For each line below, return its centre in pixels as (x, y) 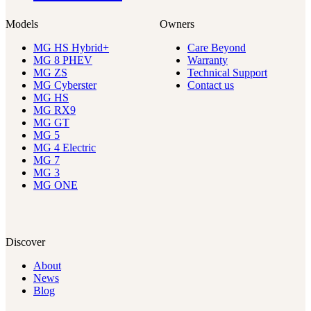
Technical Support (227, 73)
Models (22, 24)
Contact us (211, 85)
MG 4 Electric (65, 148)
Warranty (208, 60)
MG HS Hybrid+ (71, 48)
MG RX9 (54, 110)
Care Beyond (217, 48)
